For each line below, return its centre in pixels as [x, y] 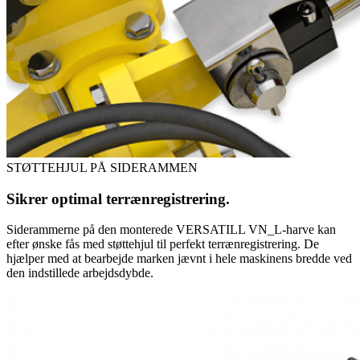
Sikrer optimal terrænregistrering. [118, 198]
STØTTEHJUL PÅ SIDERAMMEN [102, 167]
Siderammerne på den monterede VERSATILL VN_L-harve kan [171, 230]
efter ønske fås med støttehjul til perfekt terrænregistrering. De [163, 244]
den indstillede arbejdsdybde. [80, 273]
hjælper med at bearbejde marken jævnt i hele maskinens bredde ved [179, 259]
